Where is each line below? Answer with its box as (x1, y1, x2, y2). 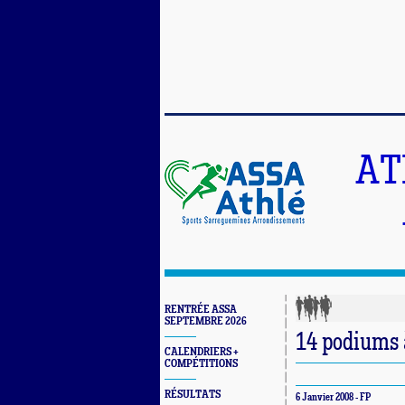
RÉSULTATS (165, 389, 221, 400)
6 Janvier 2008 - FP (296, 392, 371, 403)
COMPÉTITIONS (165, 358, 238, 370)
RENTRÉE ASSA (165, 304, 237, 316)
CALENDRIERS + (165, 346, 239, 358)
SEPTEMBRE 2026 (165, 316, 247, 327)
